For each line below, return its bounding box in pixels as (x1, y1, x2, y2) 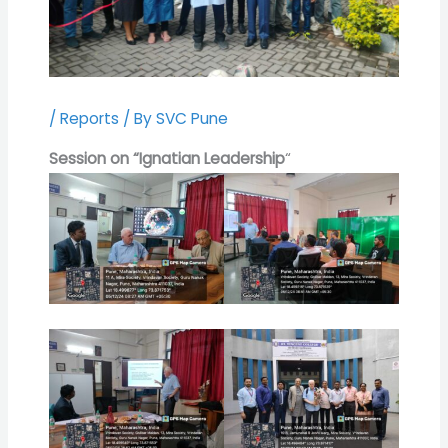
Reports (60, 107, 120, 129)
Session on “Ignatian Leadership (49, 148, 286, 170)
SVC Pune (156, 107, 229, 129)
